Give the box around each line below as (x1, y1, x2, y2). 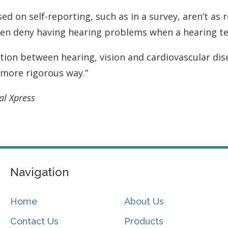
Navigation (10, 165, 69, 179)
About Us (124, 196, 164, 207)
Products (124, 216, 164, 227)
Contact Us (10, 216, 59, 227)
